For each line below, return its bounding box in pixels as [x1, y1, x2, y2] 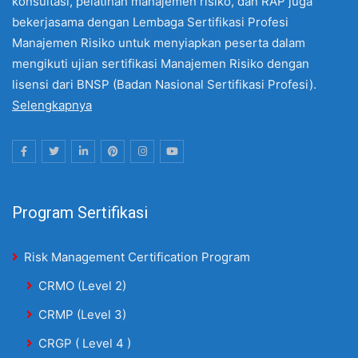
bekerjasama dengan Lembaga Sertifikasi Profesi [12, 14, 288, 30]
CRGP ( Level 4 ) [38, 336, 131, 351]
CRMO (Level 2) [38, 278, 126, 293]
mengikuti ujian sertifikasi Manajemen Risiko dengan [12, 56, 309, 71]
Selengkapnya [12, 97, 92, 113]
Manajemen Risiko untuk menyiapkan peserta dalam [12, 35, 305, 50]
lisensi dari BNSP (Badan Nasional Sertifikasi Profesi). [12, 77, 316, 92]
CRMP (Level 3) [38, 307, 126, 322]
